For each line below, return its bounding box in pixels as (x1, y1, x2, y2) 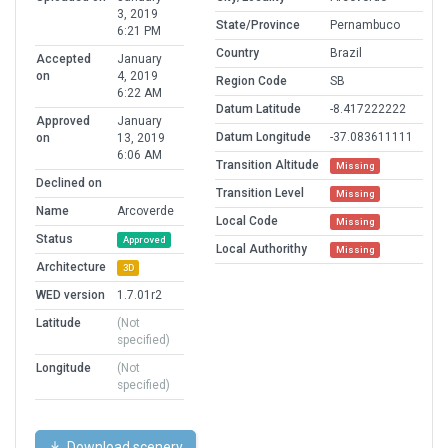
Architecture (36, 260, 106, 275)
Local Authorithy (216, 242, 307, 257)
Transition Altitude (216, 158, 319, 173)
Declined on (36, 176, 102, 191)
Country (216, 46, 259, 61)
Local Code (216, 214, 278, 229)
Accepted (36, 52, 91, 67)
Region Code (216, 74, 287, 89)
